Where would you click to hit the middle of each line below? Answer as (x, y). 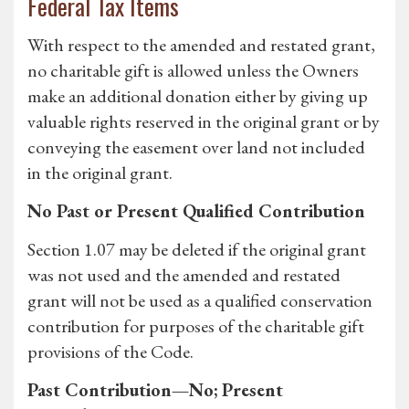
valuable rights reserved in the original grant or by (204, 122)
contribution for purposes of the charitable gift (196, 326)
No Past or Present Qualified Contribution (196, 211)
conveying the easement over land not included (196, 147)
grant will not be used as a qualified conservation (200, 301)
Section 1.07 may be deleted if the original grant (197, 250)
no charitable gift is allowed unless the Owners (193, 71)
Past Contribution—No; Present (155, 390)
